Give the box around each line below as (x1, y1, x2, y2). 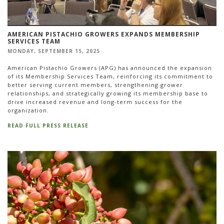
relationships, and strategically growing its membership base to (7, 89, 208, 97)
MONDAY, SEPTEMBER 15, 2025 (7, 47, 100, 54)
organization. (7, 106, 49, 114)
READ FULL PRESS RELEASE (7, 121, 88, 129)
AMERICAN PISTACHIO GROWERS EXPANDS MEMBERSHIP (7, 29, 200, 38)
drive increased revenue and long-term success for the (7, 98, 182, 106)
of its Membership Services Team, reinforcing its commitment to (7, 72, 213, 80)
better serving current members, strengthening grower (7, 81, 183, 89)
